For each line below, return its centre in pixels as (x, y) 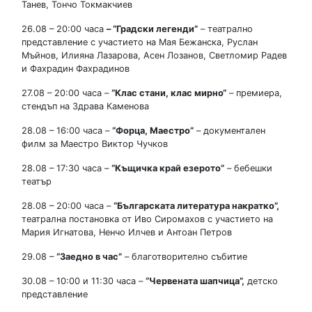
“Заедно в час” (89, 256)
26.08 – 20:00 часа (64, 29)
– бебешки (248, 168)
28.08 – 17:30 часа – (67, 168)
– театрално (225, 29)
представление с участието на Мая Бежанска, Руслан (140, 42)
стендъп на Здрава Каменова (85, 106)
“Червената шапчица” (194, 281)
